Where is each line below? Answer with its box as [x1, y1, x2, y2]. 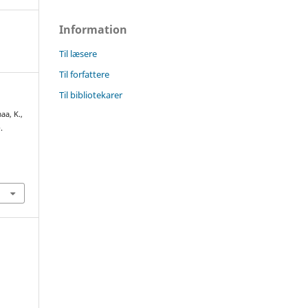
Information [59, 21, 127, 37]
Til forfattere [59, 67, 109, 80]
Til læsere [59, 47, 97, 60]
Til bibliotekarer [59, 88, 122, 101]
